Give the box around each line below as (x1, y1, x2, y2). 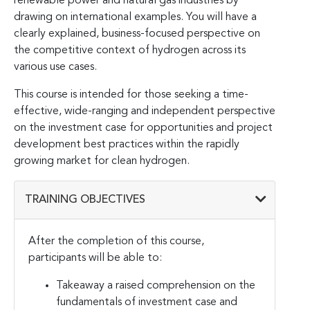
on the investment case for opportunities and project (14, 122, 273, 134)
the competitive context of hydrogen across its (14, 44, 246, 56)
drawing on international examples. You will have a (14, 11, 257, 23)
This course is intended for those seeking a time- (14, 89, 248, 100)
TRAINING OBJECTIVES (25, 194, 145, 206)
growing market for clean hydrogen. (14, 155, 190, 167)
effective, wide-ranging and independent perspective (14, 105, 275, 117)
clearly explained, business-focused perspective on (14, 28, 260, 39)
